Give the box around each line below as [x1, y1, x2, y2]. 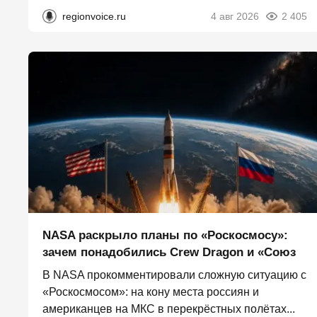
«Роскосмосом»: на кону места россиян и [42, 286, 259, 299]
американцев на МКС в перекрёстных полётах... [42, 303, 295, 316]
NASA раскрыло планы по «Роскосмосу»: [42, 229, 288, 243]
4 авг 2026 [211, 11, 259, 23]
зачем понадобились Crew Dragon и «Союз [42, 246, 296, 260]
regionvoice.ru [62, 11, 126, 23]
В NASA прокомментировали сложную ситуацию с [42, 269, 306, 282]
